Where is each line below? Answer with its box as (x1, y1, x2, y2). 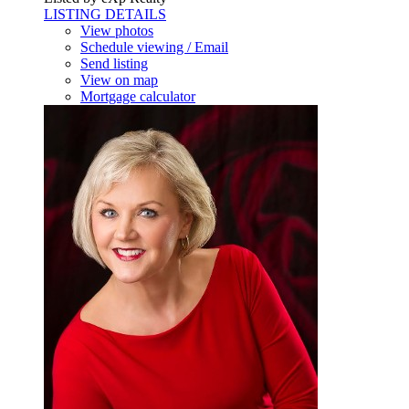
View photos (80, 22, 153, 38)
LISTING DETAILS (44, 5, 166, 22)
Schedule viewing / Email (80, 38, 228, 55)
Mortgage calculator (80, 88, 195, 104)
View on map (80, 71, 158, 88)
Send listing (80, 55, 148, 71)
